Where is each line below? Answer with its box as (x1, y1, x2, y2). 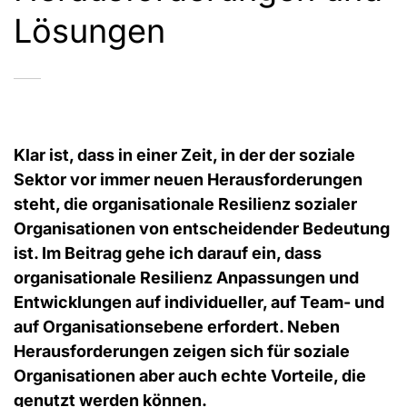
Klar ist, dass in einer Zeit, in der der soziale (14, 144, 355, 164)
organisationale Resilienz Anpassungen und (14, 267, 359, 287)
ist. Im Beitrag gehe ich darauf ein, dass (14, 243, 322, 263)
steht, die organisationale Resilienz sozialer (14, 194, 357, 213)
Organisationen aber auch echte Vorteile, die (14, 365, 366, 385)
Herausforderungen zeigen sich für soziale (14, 341, 350, 361)
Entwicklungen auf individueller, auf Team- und (14, 292, 384, 312)
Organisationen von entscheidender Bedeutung (14, 218, 390, 238)
